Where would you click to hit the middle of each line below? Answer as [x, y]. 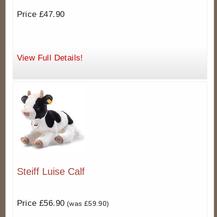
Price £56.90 [41, 203]
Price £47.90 [41, 15]
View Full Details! [50, 58]
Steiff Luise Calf [51, 172]
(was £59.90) [87, 204]
